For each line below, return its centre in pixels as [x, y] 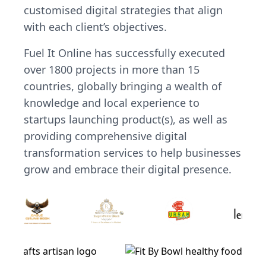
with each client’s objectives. [95, 26]
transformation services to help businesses [132, 152]
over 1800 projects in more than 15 [112, 69]
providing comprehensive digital [105, 136]
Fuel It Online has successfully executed [124, 53]
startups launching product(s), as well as [126, 119]
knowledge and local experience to [112, 102]
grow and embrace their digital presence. [128, 169]
